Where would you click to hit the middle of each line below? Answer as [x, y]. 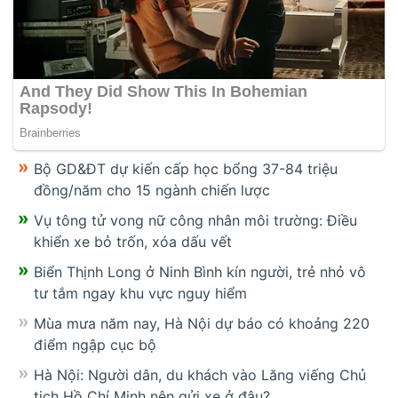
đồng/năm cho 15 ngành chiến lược [152, 191]
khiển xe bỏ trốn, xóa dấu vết [133, 242]
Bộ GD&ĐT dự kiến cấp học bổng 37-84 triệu [186, 169]
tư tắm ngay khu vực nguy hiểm [140, 294]
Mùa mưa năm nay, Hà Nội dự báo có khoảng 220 [202, 324]
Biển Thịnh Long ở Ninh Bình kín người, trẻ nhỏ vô [200, 272]
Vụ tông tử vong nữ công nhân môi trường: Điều [195, 221]
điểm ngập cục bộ [95, 345]
